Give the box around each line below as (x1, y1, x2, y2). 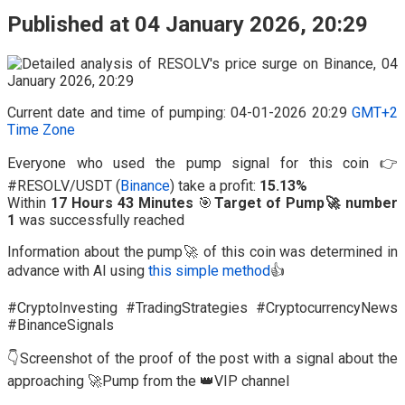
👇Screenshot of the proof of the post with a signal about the (7, 349, 398, 367)
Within (7, 193, 52, 212)
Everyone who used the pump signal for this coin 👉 (7, 154, 398, 172)
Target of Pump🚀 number (213, 193, 399, 212)
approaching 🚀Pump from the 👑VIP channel (7, 372, 289, 390)
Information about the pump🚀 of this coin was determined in (7, 242, 398, 260)
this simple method (148, 261, 270, 279)
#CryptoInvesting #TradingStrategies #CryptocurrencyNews (7, 298, 398, 316)
